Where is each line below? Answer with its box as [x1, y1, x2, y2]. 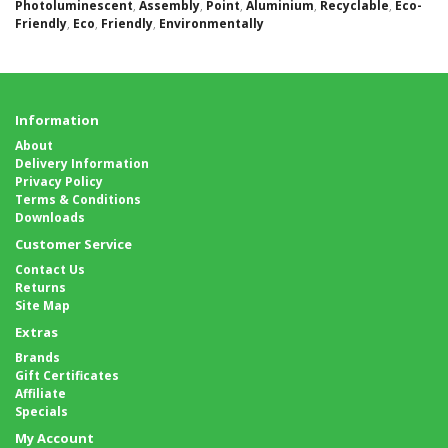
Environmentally [159, 15, 264, 32]
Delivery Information [15, 155, 149, 172]
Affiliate [15, 385, 66, 402]
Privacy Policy [15, 173, 103, 190]
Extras [15, 323, 58, 341]
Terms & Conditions [15, 191, 141, 208]
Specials [15, 403, 68, 420]
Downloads [15, 209, 85, 226]
